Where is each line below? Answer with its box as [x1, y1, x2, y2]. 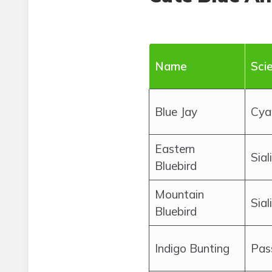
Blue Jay [155, 104, 197, 119]
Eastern [155, 141, 195, 156]
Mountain [155, 187, 204, 202]
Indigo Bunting [155, 241, 229, 256]
